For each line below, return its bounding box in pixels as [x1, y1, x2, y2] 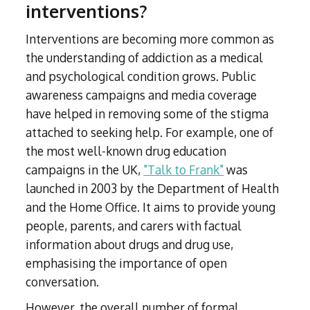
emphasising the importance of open [26, 255, 228, 271]
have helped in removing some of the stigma [26, 106, 269, 122]
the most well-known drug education [26, 143, 227, 159]
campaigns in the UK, [26, 162, 144, 178]
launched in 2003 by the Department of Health [26, 181, 280, 197]
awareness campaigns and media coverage [26, 87, 257, 103]
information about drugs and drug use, [26, 237, 234, 253]
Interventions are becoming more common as [26, 31, 275, 47]
